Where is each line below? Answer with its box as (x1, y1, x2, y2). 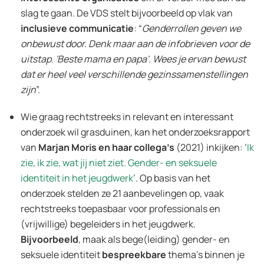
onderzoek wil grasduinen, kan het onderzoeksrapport (21, 125, 250, 138)
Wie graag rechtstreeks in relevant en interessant (21, 110, 233, 123)
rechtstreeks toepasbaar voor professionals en (21, 202, 220, 215)
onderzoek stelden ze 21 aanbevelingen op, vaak (21, 186, 224, 200)
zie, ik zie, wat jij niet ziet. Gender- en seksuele (21, 156, 217, 169)
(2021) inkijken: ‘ (174, 140, 247, 154)
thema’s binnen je (168, 247, 245, 261)
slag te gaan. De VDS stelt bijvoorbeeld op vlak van (21, 6, 233, 19)
